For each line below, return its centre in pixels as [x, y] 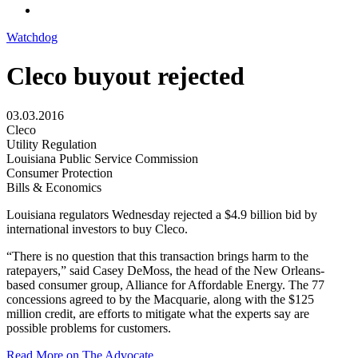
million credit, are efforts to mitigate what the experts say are [158, 313]
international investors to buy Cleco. [97, 229]
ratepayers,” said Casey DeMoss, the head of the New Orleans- [165, 270]
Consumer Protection [60, 173]
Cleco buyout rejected [125, 76]
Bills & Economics [54, 187]
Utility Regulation [52, 144]
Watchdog [32, 37]
